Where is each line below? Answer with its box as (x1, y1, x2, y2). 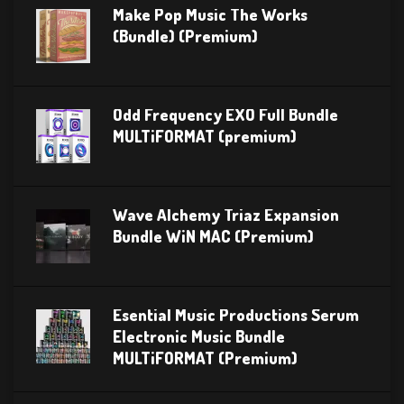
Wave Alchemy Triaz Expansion (113, 204, 339, 225)
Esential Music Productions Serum (113, 304, 359, 325)
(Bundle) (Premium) (113, 25, 258, 46)
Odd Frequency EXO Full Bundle (113, 104, 338, 124)
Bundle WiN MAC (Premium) (113, 225, 314, 246)
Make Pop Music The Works (113, 4, 308, 24)
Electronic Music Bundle (113, 326, 285, 346)
